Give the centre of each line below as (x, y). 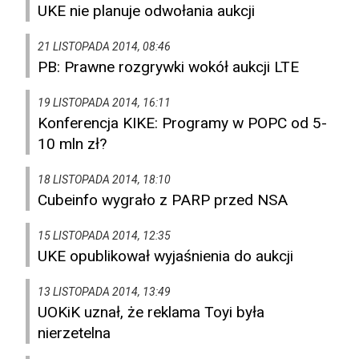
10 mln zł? (72, 144)
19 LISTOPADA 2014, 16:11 (104, 103)
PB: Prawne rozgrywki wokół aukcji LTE (168, 67)
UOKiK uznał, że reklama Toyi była (151, 313)
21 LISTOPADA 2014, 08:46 (104, 47)
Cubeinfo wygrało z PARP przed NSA (163, 200)
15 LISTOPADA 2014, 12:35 (104, 236)
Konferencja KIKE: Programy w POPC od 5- (182, 123)
